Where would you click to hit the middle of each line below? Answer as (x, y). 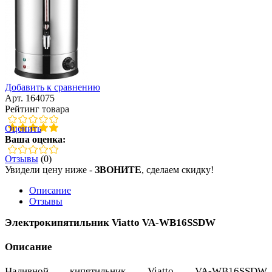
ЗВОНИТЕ (118, 169)
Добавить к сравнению (53, 87)
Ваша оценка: (35, 139)
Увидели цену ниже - (50, 169)
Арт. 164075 (30, 98)
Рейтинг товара (37, 109)
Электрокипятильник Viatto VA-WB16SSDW (110, 222)
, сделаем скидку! (178, 169)
